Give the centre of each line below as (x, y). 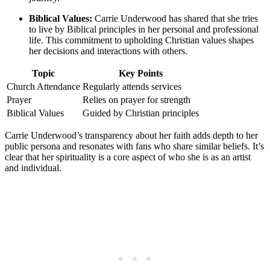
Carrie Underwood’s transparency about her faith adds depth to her (131, 136)
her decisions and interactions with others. (108, 51)
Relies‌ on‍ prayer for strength (137, 100)
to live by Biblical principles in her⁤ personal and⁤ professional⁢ (144, 30)
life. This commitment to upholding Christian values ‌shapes (141, 40)
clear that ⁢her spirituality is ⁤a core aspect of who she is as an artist (128, 157)
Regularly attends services (132, 87)
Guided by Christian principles (141, 113)
